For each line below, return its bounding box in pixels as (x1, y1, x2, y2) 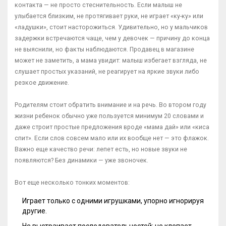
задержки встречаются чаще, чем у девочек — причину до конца (15, 35, 210, 42)
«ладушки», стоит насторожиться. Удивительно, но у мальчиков (15, 24, 208, 31)
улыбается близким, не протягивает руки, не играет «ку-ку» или (15, 13, 203, 20)
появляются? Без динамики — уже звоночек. (15, 157, 148, 164)
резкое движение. (15, 79, 69, 87)
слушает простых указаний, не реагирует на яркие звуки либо (15, 68, 199, 76)
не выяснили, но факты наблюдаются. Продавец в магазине (15, 46, 194, 53)
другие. (22, 207, 47, 215)
